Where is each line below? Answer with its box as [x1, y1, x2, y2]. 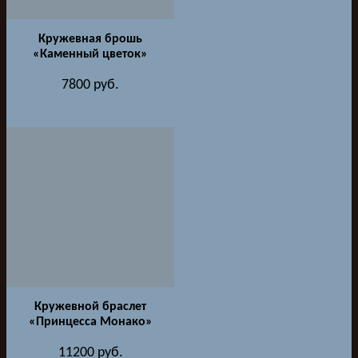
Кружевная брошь [38, 32, 142, 46]
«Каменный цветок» [33, 47, 148, 61]
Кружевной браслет [34, 300, 146, 313]
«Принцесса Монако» [28, 315, 153, 328]
